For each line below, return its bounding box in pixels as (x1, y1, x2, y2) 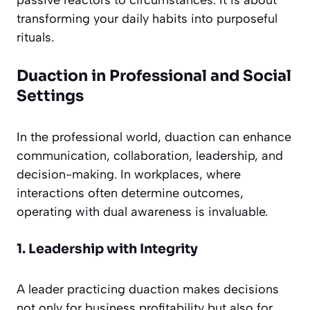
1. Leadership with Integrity (17, 241, 198, 258)
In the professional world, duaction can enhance (17, 129, 291, 145)
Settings (17, 86, 84, 106)
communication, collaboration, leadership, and (17, 148, 283, 164)
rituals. (17, 30, 54, 46)
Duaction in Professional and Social (17, 66, 291, 86)
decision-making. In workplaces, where (17, 167, 241, 183)
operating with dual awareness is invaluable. (17, 204, 268, 220)
